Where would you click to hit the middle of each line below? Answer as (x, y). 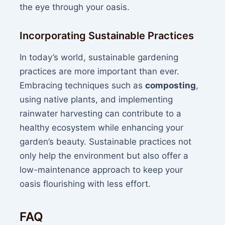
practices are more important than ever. (100, 71)
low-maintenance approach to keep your (101, 170)
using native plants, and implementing (96, 99)
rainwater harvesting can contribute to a (101, 113)
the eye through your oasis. (75, 7)
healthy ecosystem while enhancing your (102, 127)
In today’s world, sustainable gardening (99, 57)
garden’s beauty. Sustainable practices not (106, 141)
